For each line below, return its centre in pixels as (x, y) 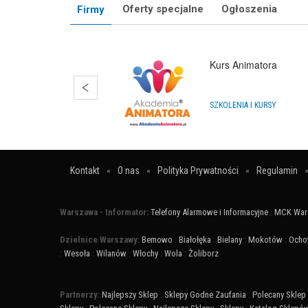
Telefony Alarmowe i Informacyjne (209, 212)
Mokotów (265, 240)
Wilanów (111, 254)
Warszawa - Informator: (105, 212)
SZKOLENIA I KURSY (243, 105)
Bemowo (157, 240)
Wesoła (77, 254)
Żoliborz (203, 254)
